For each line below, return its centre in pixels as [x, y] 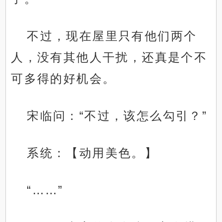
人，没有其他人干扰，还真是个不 [109, 57]
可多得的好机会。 [63, 79]
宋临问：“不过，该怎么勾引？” [117, 116]
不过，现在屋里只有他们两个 [112, 36]
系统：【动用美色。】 [92, 153]
